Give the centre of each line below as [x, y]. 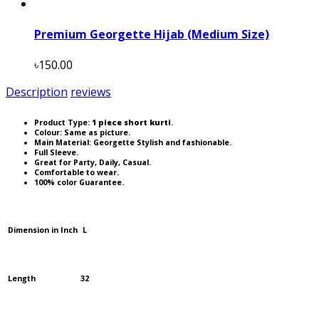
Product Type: [63, 123]
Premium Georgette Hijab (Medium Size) [152, 35]
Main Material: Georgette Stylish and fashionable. [133, 143]
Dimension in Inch [43, 230]
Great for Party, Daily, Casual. [93, 163]
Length [22, 279]
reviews [91, 92]
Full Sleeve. [56, 153]
